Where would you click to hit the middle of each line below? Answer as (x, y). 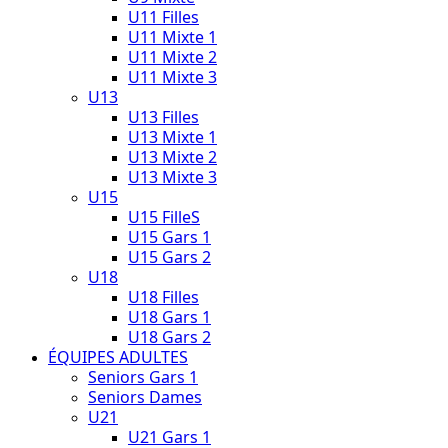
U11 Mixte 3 (172, 77)
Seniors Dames (145, 397)
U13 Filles (163, 117)
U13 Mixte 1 (172, 137)
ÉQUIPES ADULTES (118, 357)
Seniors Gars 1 (143, 377)
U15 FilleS (164, 217)
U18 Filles (163, 297)
